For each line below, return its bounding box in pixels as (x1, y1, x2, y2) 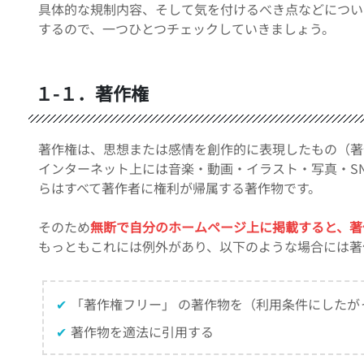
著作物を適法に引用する (71, 321, 214, 341)
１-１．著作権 (35, 79, 149, 106)
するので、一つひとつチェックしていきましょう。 (38, 18, 335, 38)
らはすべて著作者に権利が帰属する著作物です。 (38, 177, 321, 197)
